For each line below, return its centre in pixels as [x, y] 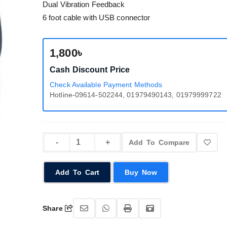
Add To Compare [159, 142]
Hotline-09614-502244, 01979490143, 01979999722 [136, 95]
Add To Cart [78, 172]
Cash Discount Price [90, 70]
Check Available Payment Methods [106, 85]
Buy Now [150, 172]
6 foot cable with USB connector [97, 17]
